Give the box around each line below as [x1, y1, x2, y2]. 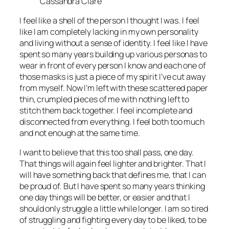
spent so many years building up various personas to [19, 48, 207, 60]
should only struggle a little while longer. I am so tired [19, 203, 209, 215]
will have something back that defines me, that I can [19, 169, 206, 181]
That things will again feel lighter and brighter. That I [19, 158, 207, 170]
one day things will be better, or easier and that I [19, 192, 190, 203]
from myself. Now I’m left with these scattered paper [19, 82, 208, 94]
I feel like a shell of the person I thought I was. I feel [19, 14, 200, 26]
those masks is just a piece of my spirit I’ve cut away [19, 71, 205, 82]
